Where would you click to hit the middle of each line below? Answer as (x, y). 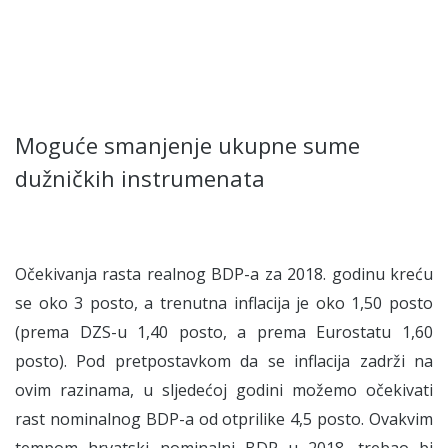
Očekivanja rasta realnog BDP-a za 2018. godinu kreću (224, 273)
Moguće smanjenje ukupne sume (187, 144)
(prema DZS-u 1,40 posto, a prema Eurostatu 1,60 (224, 331)
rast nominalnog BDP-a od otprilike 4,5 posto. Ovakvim (224, 418)
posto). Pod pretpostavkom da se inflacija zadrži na (224, 360)
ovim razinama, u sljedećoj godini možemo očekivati (224, 389)
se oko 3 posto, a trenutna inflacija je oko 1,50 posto (224, 302)
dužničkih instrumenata (140, 177)
